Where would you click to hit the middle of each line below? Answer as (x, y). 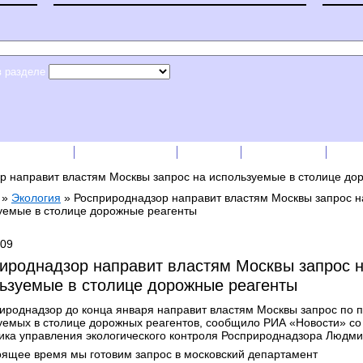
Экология (36, 198)
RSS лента (285, 152)
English (211, 152)
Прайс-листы (127, 152)
